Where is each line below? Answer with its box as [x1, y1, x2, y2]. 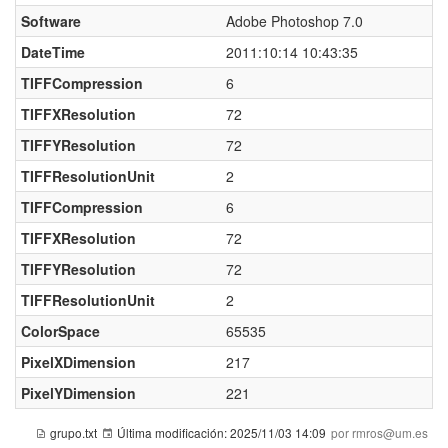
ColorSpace [21, 321, 100, 341]
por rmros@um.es [331, 424, 428, 441]
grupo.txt [50, 424, 97, 441]
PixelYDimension [21, 383, 136, 403]
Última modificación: [114, 424, 230, 441]
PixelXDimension [21, 352, 136, 372]
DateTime [21, 42, 85, 62]
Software [21, 11, 81, 31]
